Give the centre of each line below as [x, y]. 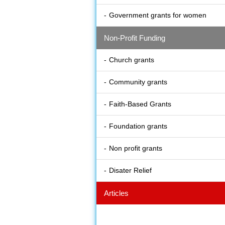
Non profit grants [136, 148]
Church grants [132, 60]
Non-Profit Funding [135, 38]
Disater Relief [130, 171]
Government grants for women [158, 15]
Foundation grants [138, 126]
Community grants [138, 82]
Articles [116, 193]
